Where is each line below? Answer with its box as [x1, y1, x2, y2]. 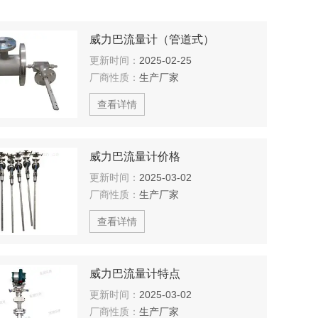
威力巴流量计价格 [89, 150, 180, 163]
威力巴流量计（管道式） [89, 33, 214, 45]
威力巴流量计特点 [89, 268, 180, 280]
